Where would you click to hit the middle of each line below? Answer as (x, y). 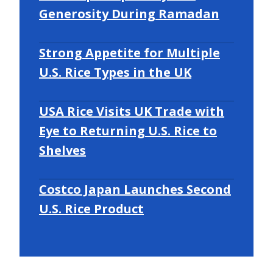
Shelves (62, 150)
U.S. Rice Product (91, 208)
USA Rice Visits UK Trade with (132, 111)
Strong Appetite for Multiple (129, 52)
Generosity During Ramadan (129, 13)
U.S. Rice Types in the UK (115, 72)
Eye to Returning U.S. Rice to (128, 130)
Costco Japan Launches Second (135, 189)
